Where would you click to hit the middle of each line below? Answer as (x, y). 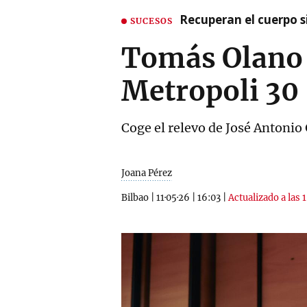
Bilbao (135, 198)
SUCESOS (151, 21)
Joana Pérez (147, 173)
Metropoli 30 (210, 91)
